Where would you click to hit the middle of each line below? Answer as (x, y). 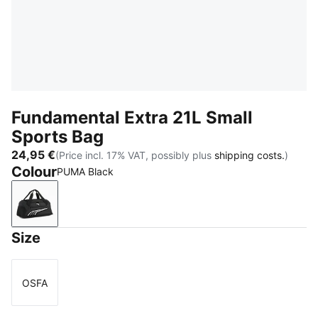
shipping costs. (250, 155)
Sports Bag (57, 137)
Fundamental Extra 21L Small (132, 117)
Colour (34, 172)
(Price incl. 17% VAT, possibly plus (135, 155)
